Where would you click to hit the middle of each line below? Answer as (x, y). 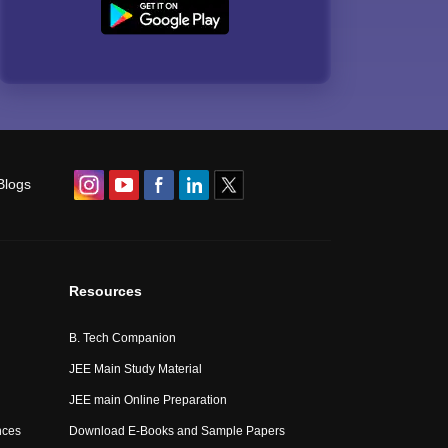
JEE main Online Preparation (148, 400)
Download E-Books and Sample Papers (177, 431)
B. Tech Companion (123, 338)
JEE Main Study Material (136, 369)
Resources (106, 291)
